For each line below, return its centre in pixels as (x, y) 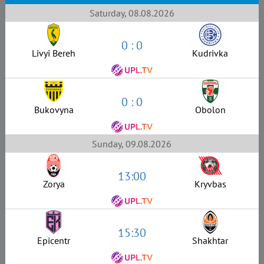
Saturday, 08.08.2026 (132, 13)
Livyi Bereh (54, 53)
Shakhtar (210, 241)
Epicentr (54, 241)
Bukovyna (54, 110)
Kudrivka (210, 53)
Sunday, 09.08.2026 (132, 143)
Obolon (210, 110)
